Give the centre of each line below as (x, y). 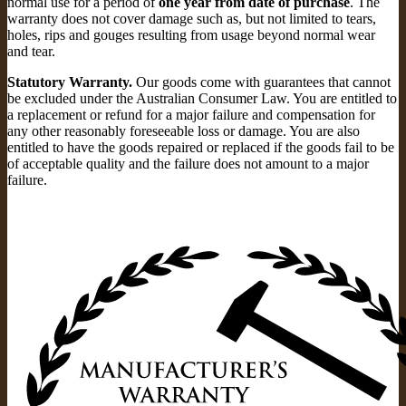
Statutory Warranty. (70, 82)
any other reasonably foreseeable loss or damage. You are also (184, 130)
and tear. (31, 51)
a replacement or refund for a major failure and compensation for (191, 114)
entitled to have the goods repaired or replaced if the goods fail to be (201, 147)
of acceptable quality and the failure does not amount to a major (188, 163)
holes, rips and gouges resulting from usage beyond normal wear (191, 34)
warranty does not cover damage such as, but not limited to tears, (192, 18)
